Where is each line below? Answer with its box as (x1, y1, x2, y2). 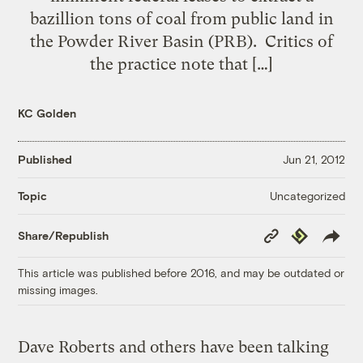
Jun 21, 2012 (282, 152, 345, 167)
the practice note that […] (90, 53, 273, 74)
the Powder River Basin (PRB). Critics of (30, 31, 333, 51)
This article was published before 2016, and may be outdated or (18, 265, 345, 280)
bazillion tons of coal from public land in (29, 8, 334, 28)
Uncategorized (269, 188, 345, 203)
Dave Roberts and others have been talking (18, 337, 330, 357)
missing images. (18, 282, 99, 297)
